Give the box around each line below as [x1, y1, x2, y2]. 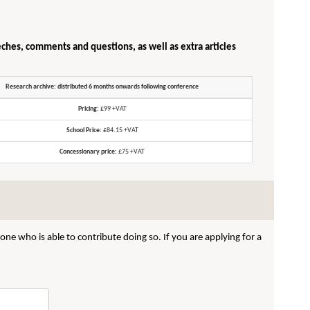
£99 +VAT [98, 105, 127, 113]
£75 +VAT [117, 148, 145, 156]
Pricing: [77, 105, 99, 113]
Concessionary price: [60, 148, 118, 156]
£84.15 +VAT [101, 127, 138, 134]
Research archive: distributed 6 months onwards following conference [6, 83, 199, 91]
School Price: [66, 127, 102, 134]
